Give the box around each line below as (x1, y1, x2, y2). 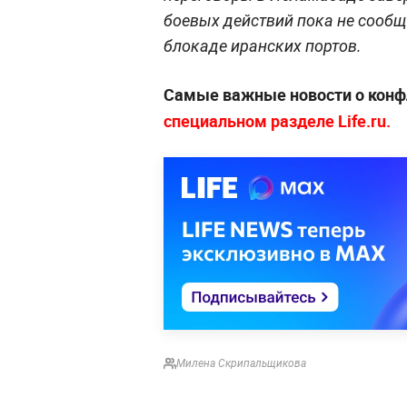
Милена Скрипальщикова (176, 356, 306, 370)
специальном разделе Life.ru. (164, 109, 391, 132)
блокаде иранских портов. (164, 35, 362, 55)
